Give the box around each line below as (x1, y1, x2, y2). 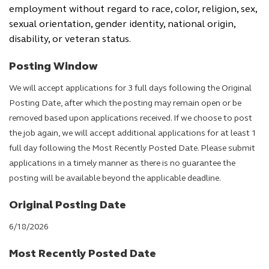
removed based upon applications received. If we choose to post (9, 114, 252, 123)
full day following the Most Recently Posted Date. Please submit (9, 144, 255, 153)
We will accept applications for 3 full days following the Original (9, 84, 252, 93)
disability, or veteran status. (9, 35, 131, 44)
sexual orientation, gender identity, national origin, (9, 20, 235, 29)
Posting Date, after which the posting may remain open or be (9, 99, 241, 108)
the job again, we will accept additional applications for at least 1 (9, 129, 256, 138)
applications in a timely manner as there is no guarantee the (9, 159, 235, 168)
